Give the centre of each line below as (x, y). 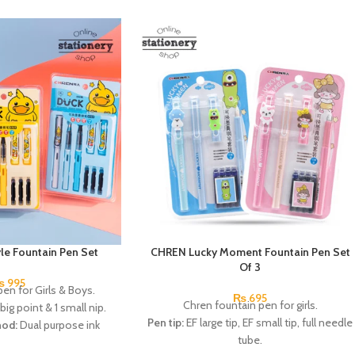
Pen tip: (166, 322)
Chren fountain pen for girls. (250, 305)
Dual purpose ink (59, 324)
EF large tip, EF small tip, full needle (269, 322)
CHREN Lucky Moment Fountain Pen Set (250, 252)
